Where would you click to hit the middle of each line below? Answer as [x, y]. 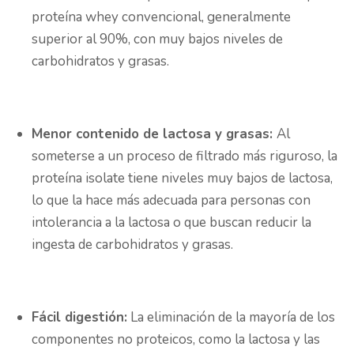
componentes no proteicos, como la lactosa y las [176, 340]
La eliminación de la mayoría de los [231, 318]
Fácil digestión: [79, 318]
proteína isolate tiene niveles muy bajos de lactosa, [182, 179]
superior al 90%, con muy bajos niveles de [157, 40]
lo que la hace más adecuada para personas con [171, 201]
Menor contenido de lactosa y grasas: [154, 134]
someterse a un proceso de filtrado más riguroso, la [185, 156]
